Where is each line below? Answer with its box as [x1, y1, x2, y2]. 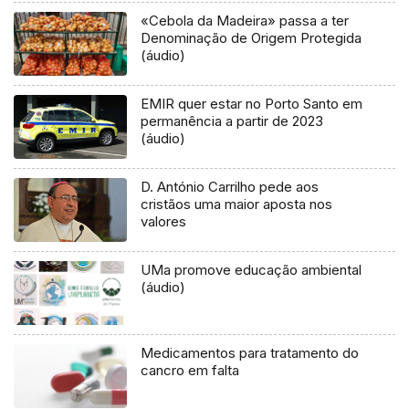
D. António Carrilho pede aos [141, 178, 320, 196]
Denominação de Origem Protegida [141, 29, 362, 47]
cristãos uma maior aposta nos [141, 195, 333, 214]
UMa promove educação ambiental [141, 260, 362, 278]
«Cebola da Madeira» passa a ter [141, 12, 350, 30]
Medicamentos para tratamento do [141, 343, 360, 362]
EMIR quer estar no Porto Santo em [141, 95, 363, 113]
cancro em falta [141, 361, 240, 379]
